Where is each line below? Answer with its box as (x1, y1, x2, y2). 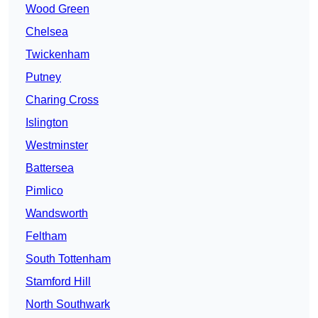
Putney (26, 71, 61, 84)
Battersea (26, 162, 74, 175)
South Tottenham (26, 253, 111, 265)
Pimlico (26, 185, 63, 197)
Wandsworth (26, 207, 88, 220)
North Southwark (26, 298, 110, 311)
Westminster (26, 139, 88, 152)
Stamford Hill (26, 275, 91, 288)
